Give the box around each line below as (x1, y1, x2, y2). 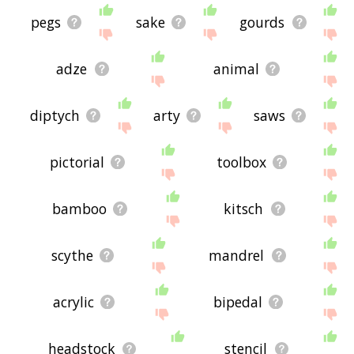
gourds (239, 13, 285, 32)
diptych (30, 106, 81, 126)
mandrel (209, 246, 265, 265)
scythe (51, 246, 93, 265)
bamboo (51, 199, 107, 219)
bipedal (213, 292, 263, 312)
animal (213, 59, 259, 79)
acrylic (53, 292, 95, 312)
